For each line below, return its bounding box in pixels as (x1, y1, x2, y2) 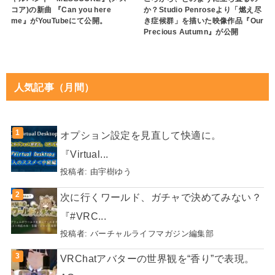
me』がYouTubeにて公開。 (10, 17, 107, 26)
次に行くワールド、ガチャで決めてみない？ (60, 191, 262, 203)
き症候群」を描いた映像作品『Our (143, 17, 264, 26)
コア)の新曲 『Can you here (10, 6, 112, 15)
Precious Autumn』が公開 (143, 28, 239, 37)
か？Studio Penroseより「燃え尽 (143, 6, 261, 15)
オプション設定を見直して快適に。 (60, 130, 222, 141)
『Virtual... (60, 149, 109, 160)
